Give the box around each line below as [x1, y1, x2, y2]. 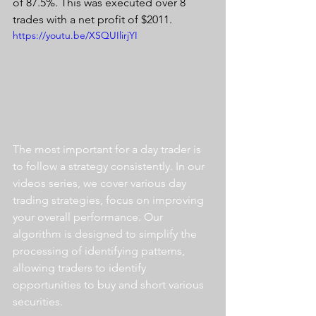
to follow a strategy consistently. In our [13, 159, 207, 173]
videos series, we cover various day [13, 176, 189, 190]
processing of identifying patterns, [13, 243, 188, 257]
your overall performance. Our [13, 209, 166, 224]
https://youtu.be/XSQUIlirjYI [13, 29, 138, 42]
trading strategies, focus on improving [13, 193, 207, 207]
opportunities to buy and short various [13, 277, 207, 291]
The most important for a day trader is [13, 142, 204, 156]
